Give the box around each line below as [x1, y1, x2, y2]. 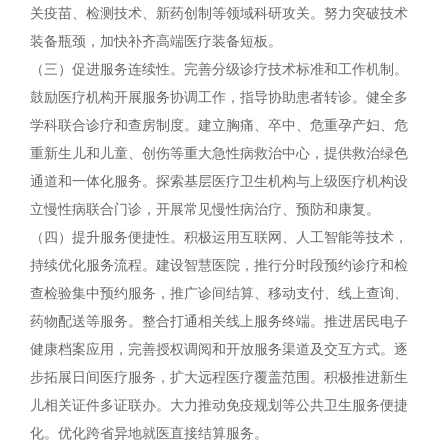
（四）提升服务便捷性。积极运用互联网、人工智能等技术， [30, 230, 408, 245]
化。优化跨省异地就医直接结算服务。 [30, 426, 268, 441]
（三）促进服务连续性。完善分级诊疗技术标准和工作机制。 [30, 62, 408, 77]
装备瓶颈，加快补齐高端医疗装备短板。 [30, 34, 282, 49]
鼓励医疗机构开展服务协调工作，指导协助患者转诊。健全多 [30, 90, 408, 105]
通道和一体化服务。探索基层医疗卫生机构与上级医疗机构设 [30, 174, 408, 189]
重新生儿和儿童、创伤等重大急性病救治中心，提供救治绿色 [30, 146, 408, 161]
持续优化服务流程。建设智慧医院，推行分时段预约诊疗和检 [30, 258, 408, 273]
